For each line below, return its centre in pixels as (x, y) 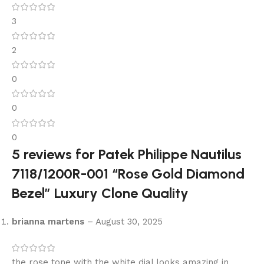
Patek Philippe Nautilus (170, 154)
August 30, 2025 (128, 221)
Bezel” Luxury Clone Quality (100, 193)
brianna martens (49, 221)
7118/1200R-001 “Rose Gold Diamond (128, 173)
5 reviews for (55, 154)
